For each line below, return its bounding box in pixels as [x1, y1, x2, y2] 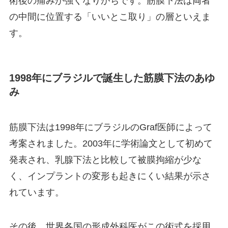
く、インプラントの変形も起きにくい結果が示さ [9, 170, 211, 181]
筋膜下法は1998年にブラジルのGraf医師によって [9, 122, 212, 132]
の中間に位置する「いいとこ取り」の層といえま [9, 12, 211, 22]
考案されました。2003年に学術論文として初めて [9, 138, 213, 149]
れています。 [9, 187, 64, 197]
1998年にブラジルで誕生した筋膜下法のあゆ [9, 72, 215, 84]
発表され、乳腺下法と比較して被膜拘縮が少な [9, 154, 202, 165]
